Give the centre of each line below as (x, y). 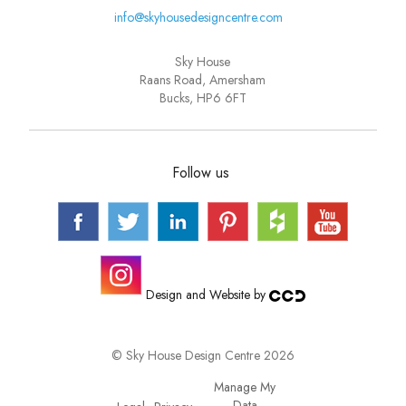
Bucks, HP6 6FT (203, 98)
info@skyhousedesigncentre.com (198, 17)
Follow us (200, 173)
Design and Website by (207, 295)
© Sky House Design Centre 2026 (203, 355)
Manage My (245, 387)
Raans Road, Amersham (203, 80)
